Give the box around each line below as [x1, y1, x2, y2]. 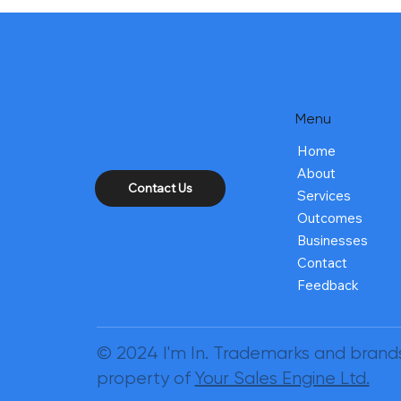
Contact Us [128, 179, 192, 196]
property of [96, 368, 195, 389]
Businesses [297, 231, 369, 249]
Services [297, 186, 352, 204]
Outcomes [297, 209, 363, 226]
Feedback [297, 276, 360, 294]
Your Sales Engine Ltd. [194, 368, 370, 389]
